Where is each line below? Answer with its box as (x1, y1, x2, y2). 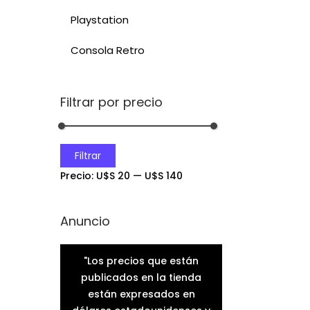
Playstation (71, 12, 129, 27)
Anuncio (60, 212, 110, 230)
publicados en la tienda (81, 270, 201, 284)
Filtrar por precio (60, 93, 163, 111)
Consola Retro (71, 42, 145, 57)
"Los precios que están (84, 253, 199, 268)
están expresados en (87, 286, 195, 301)
